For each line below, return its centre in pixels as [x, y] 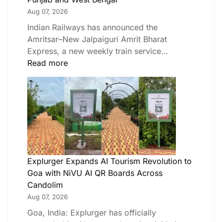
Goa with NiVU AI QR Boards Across [95, 173]
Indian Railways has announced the [92, 27]
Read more [48, 63]
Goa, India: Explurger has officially [92, 212]
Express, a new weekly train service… [98, 51]
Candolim [45, 185]
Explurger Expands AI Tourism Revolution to [110, 161]
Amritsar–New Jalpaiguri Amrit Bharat [97, 39]
